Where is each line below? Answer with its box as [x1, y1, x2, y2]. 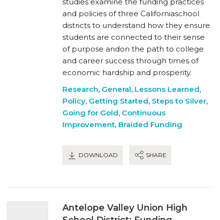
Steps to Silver [152, 96, 206, 106]
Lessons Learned [135, 84, 199, 94]
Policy [62, 96, 85, 106]
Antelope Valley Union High [62, 202, 188, 213]
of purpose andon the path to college [62, 44, 204, 54]
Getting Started [89, 96, 148, 106]
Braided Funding [118, 119, 182, 129]
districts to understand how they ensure [62, 20, 210, 30]
